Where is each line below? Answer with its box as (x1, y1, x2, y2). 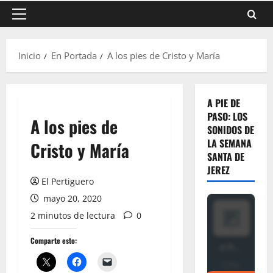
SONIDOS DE (207, 122, 254, 137)
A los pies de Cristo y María (107, 49, 220, 62)
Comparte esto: (30, 235, 77, 246)
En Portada (51, 49, 97, 62)
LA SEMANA (207, 136, 252, 151)
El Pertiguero (41, 175, 94, 187)
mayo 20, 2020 (41, 193, 102, 204)
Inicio (18, 49, 41, 62)
